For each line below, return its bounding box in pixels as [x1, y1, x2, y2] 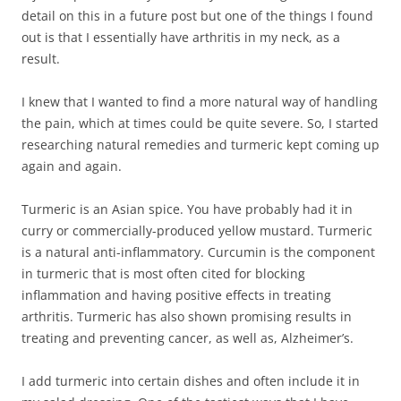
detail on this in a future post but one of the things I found [21, 7, 373, 25]
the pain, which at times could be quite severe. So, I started [21, 115, 379, 132]
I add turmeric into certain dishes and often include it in [21, 372, 360, 390]
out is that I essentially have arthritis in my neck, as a [21, 29, 340, 47]
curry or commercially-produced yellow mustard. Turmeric [21, 222, 372, 240]
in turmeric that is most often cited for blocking [21, 265, 305, 283]
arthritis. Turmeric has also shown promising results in [21, 308, 352, 326]
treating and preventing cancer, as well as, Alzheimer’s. [21, 329, 354, 347]
